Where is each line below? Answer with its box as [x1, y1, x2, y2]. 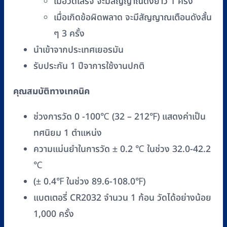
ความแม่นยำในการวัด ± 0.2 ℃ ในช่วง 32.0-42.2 [33, 142, 211, 156]
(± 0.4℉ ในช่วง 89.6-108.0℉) [33, 174, 145, 188]
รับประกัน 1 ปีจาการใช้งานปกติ [33, 59, 144, 73]
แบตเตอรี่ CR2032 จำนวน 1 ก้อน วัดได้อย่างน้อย [33, 191, 211, 205]
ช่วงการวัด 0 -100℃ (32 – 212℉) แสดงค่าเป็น [33, 109, 206, 124]
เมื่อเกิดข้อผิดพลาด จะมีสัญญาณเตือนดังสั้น [54, 11, 212, 25]
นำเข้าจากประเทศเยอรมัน [33, 43, 124, 57]
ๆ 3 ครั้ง [54, 27, 85, 41]
